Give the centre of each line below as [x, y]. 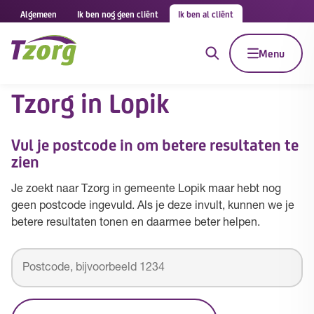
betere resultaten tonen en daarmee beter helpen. [136, 223]
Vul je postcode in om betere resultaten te [155, 144]
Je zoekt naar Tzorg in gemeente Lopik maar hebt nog [146, 189]
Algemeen [38, 14]
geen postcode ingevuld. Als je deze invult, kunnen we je [153, 206]
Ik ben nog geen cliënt [117, 14]
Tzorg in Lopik [90, 102]
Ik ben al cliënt [206, 14]
